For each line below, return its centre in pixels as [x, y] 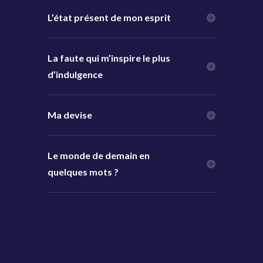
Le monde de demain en [98, 155]
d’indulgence [75, 74]
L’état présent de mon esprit [109, 17]
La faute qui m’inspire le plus [109, 58]
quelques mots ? [83, 171]
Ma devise [70, 114]
